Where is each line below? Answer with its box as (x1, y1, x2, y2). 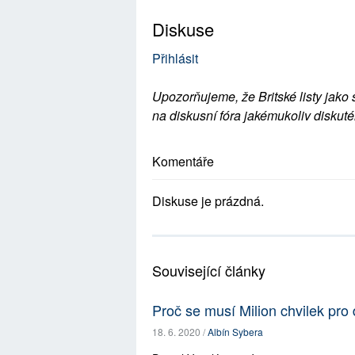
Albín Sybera (208, 325, 263, 338)
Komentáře (152, 152, 214, 170)
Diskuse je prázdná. (152, 192, 264, 210)
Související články (152, 260, 265, 281)
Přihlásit (152, 49, 198, 67)
